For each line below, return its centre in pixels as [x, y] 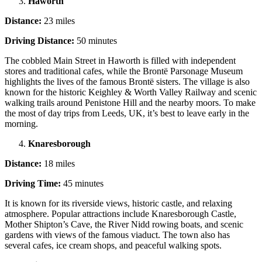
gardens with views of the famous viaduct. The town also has [117, 235]
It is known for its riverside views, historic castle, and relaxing [118, 204]
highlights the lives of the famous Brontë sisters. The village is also [127, 82]
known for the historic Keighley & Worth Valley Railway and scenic [131, 92]
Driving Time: [33, 184]
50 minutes [96, 41]
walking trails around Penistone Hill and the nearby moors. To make [130, 103]
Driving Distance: [39, 41]
